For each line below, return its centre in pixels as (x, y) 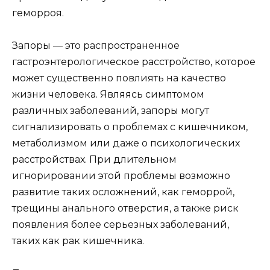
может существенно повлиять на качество (119, 78)
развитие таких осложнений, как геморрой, (123, 192)
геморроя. (38, 13)
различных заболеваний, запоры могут (111, 111)
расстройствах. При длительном (94, 160)
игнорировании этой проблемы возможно (121, 176)
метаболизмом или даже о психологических (126, 143)
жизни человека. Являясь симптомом (108, 95)
